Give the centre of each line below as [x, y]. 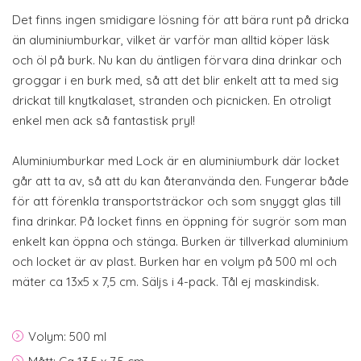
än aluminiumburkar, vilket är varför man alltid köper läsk [171, 40]
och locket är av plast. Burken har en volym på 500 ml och [174, 261]
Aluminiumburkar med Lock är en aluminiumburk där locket [176, 161]
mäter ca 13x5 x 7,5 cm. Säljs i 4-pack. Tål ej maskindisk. [167, 282]
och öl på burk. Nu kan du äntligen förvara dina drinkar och [177, 60]
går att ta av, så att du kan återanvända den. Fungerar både [180, 181]
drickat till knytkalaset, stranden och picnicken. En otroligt [172, 100]
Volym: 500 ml [69, 336]
